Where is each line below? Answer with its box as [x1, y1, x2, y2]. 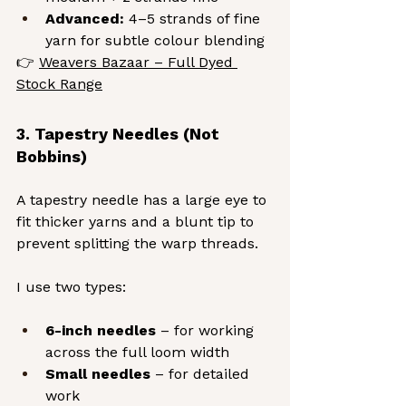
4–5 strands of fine [124, 10, 265, 28]
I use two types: [16, 278, 126, 296]
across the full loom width [45, 343, 229, 362]
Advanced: [45, 10, 124, 28]
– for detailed [150, 365, 254, 383]
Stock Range [16, 75, 102, 93]
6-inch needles [45, 322, 156, 340]
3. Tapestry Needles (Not [16, 124, 224, 144]
